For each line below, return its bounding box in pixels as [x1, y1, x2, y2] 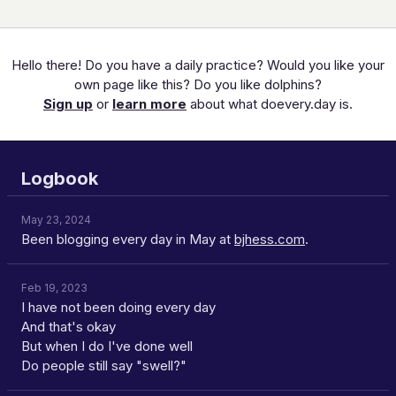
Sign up [43, 95, 93, 112]
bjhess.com [234, 231, 305, 247]
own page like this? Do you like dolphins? [74, 75, 322, 93]
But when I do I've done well [21, 338, 193, 354]
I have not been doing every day [21, 299, 216, 316]
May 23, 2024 [21, 213, 91, 226]
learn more [112, 95, 187, 112]
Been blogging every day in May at [21, 231, 234, 247]
